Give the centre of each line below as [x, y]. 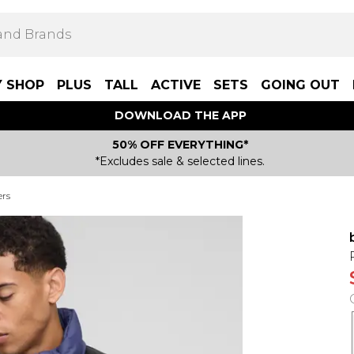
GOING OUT [300, 85]
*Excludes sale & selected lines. [180, 161]
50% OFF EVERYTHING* [180, 145]
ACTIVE [176, 85]
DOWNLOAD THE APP [180, 115]
